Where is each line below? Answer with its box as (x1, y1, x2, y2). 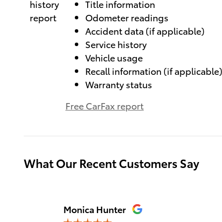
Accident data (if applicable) (85, 24, 205, 37)
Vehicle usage (85, 51, 143, 63)
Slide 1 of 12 (47, 201, 96, 214)
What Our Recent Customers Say (24, 154, 199, 171)
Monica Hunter (63, 202, 126, 215)
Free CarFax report (65, 99, 144, 111)
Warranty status (85, 77, 152, 90)
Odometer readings (85, 10, 168, 23)
